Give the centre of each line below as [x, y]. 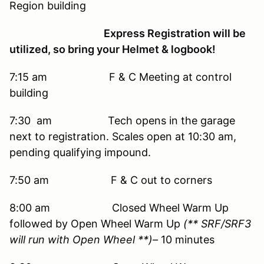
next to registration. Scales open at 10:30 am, [123, 136]
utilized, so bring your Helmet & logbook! [113, 49]
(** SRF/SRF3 [217, 223]
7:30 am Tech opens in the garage [122, 120]
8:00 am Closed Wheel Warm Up [119, 207]
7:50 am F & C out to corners [111, 180]
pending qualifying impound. [80, 152]
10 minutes [186, 239]
